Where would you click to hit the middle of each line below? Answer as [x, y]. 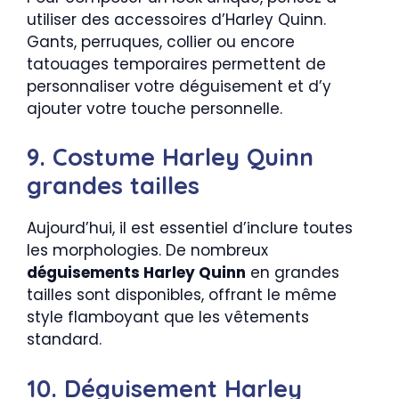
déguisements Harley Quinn [136, 273]
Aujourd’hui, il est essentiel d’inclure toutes [190, 228]
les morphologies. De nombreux [147, 251]
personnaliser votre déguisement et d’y [179, 86]
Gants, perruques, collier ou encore [161, 41]
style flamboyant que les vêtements [168, 318]
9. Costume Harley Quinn [170, 157]
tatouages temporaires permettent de [176, 64]
